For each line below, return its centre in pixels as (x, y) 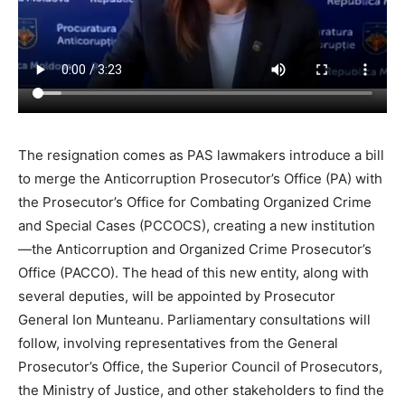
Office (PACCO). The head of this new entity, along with (193, 272)
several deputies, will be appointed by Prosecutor (177, 296)
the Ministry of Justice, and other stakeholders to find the (201, 390)
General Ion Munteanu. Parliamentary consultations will (194, 319)
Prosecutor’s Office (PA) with (289, 178)
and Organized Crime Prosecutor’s (260, 249)
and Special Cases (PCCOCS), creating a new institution (197, 225)
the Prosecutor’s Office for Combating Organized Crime (195, 202)
